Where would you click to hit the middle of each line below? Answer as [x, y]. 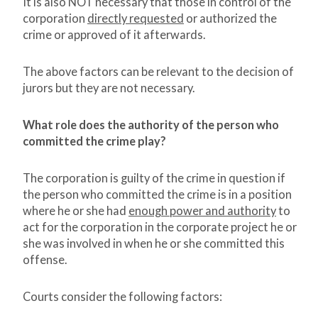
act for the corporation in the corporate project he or [160, 227]
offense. [45, 260]
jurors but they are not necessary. [109, 88]
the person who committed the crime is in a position [157, 195]
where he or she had [76, 211]
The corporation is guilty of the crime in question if [154, 179]
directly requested [136, 19]
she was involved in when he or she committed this [154, 244]
